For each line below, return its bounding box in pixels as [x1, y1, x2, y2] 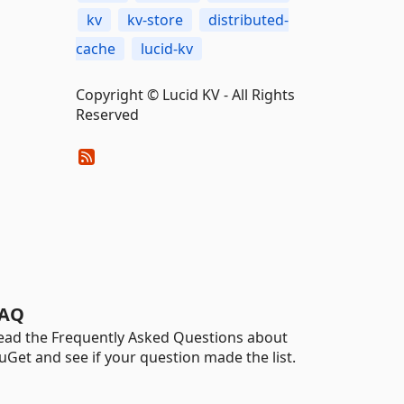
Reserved [75, 105, 139, 124]
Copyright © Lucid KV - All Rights [75, 85, 295, 105]
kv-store [126, 10, 183, 30]
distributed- [207, 10, 289, 30]
